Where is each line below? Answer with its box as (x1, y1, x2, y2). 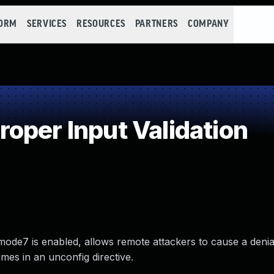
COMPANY (187, 19, 229, 29)
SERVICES (26, 19, 67, 29)
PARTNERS (135, 19, 178, 29)
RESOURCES (76, 19, 125, 29)
